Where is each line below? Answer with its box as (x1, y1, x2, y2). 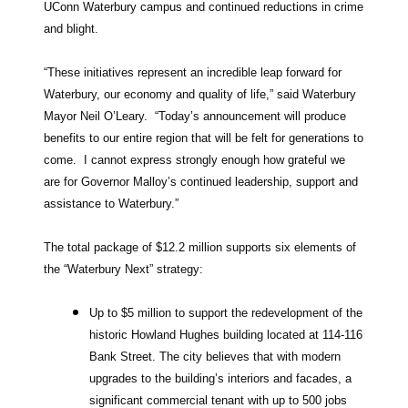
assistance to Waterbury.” (44, 196, 178, 210)
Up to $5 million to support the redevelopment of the (89, 305, 362, 320)
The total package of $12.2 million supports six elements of (44, 240, 356, 254)
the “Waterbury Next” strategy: (44, 261, 203, 276)
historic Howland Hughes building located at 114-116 (89, 327, 362, 342)
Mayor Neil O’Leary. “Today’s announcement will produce (44, 108, 346, 123)
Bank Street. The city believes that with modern (89, 349, 341, 363)
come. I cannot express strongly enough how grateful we (44, 152, 345, 167)
